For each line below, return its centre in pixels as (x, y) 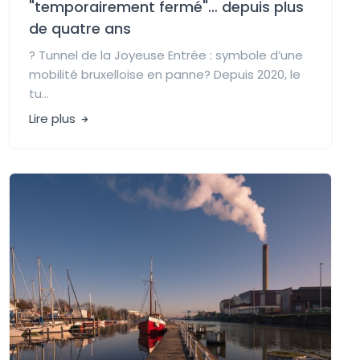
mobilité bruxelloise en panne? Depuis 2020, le (165, 74)
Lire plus (54, 118)
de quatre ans (80, 28)
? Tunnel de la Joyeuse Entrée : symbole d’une (166, 55)
